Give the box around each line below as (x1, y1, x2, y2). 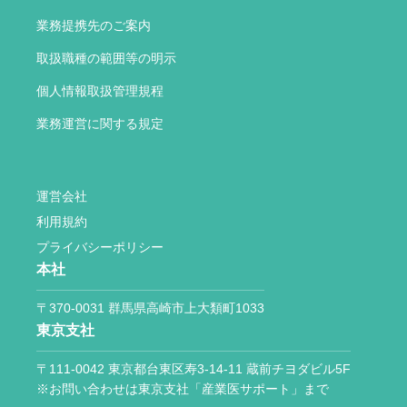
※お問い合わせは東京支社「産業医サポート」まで (36, 382, 329, 397)
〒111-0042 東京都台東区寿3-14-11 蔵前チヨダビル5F (36, 362, 351, 377)
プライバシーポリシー (36, 240, 164, 255)
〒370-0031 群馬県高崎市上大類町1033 (36, 301, 264, 316)
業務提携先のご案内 (36, 18, 151, 34)
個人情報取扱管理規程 (36, 84, 164, 99)
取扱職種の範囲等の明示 (36, 51, 176, 66)
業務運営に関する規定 (36, 116, 164, 132)
